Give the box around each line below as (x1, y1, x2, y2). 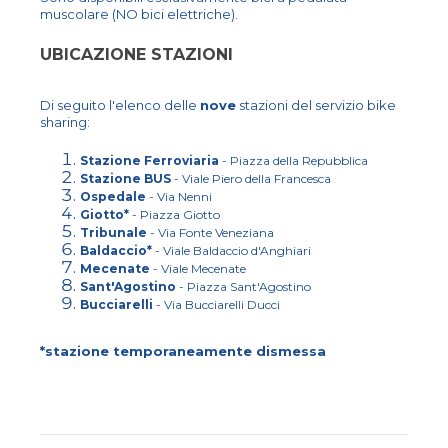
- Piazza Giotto (129, 206, 220, 222)
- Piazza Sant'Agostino (176, 278, 311, 294)
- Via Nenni (146, 188, 212, 204)
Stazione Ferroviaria (80, 152, 219, 168)
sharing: (40, 113, 90, 130)
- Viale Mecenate (150, 260, 246, 276)
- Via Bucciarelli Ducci (153, 296, 280, 312)
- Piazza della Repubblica (219, 152, 368, 168)
